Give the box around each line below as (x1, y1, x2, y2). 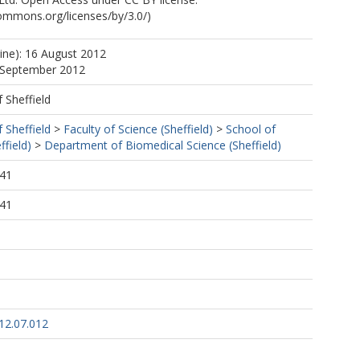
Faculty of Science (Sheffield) (63, 121, 213, 137)
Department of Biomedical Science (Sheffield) (44, 137, 281, 153)
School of (226, 121, 276, 137)
